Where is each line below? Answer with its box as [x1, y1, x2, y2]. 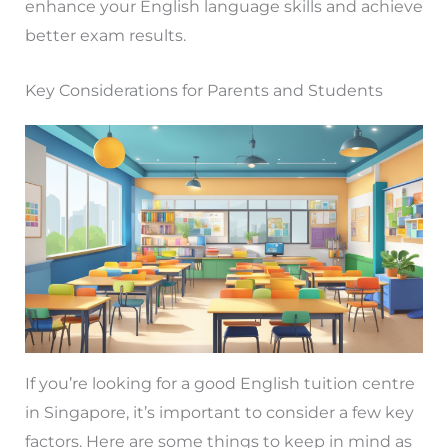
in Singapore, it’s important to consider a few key [24, 402, 414, 422]
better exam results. [24, 26, 186, 46]
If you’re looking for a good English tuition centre [24, 373, 415, 393]
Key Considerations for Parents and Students [24, 80, 383, 100]
